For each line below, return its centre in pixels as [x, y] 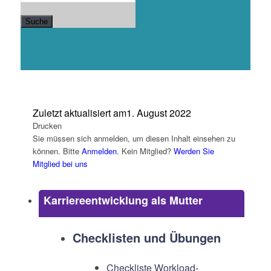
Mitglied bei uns [60, 164]
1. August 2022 [158, 113]
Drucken [47, 126]
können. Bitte [57, 151]
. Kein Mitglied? [145, 151]
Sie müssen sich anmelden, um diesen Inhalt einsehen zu [134, 138]
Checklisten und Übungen [146, 237]
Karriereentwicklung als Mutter [123, 200]
